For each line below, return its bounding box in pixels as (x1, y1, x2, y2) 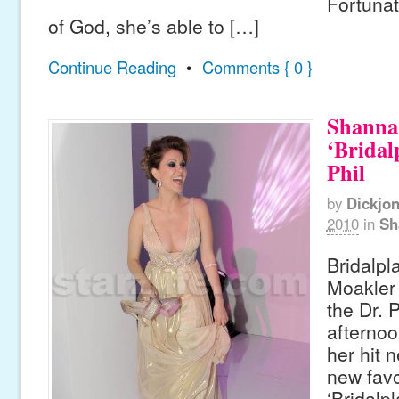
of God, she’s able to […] (47, 12, 259, 40)
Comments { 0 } (201, 54, 313, 78)
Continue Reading (47, 54, 176, 78)
